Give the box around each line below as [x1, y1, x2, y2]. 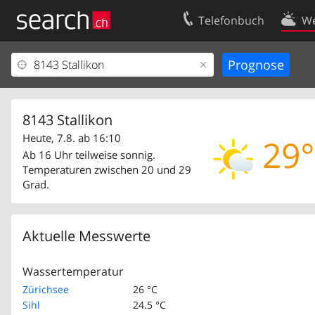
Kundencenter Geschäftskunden [20, 81, 172, 95]
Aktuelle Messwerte [22, 226, 150, 245]
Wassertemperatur [22, 264, 124, 279]
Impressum [20, 104, 73, 118]
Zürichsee [22, 283, 69, 296]
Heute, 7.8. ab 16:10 [22, 131, 121, 146]
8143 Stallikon [22, 110, 112, 130]
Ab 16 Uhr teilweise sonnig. [22, 148, 155, 162]
